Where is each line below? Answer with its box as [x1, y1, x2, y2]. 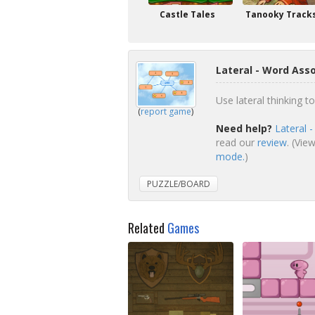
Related [128, 219, 167, 237]
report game [141, 105, 191, 117]
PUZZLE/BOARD [147, 178, 210, 190]
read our [215, 136, 257, 149]
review [257, 136, 287, 149]
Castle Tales [159, 8, 215, 20]
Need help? [215, 122, 272, 135]
